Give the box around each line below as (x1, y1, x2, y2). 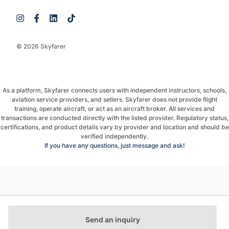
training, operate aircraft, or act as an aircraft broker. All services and (14, 105, 215, 112)
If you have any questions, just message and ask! (44, 142, 185, 149)
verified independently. (81, 132, 148, 140)
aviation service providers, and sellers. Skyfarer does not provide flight (12, 96, 217, 103)
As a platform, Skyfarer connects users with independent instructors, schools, (3, 86, 226, 94)
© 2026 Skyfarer (16, 42, 66, 50)
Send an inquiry (85, 215, 140, 224)
